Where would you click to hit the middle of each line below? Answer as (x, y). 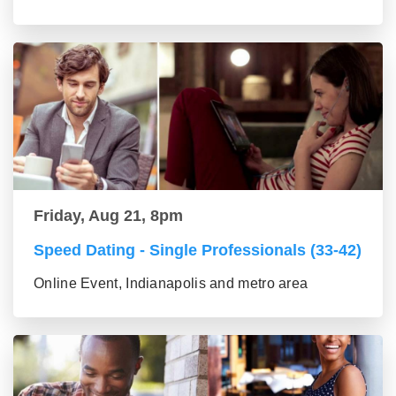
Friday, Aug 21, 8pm (108, 216)
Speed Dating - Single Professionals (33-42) (198, 251)
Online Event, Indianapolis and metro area (171, 284)
